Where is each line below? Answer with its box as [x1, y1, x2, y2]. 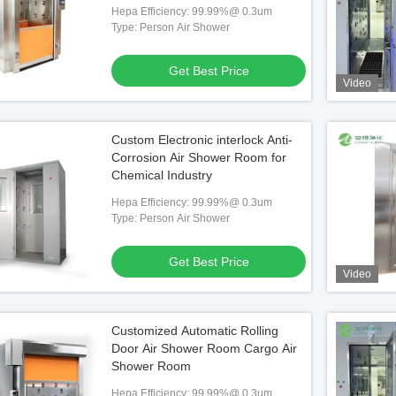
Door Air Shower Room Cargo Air [111, 341, 297, 355]
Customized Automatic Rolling [111, 324, 278, 338]
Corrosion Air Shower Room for [111, 150, 286, 164]
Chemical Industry [111, 168, 212, 182]
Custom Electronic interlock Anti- [111, 133, 293, 147]
